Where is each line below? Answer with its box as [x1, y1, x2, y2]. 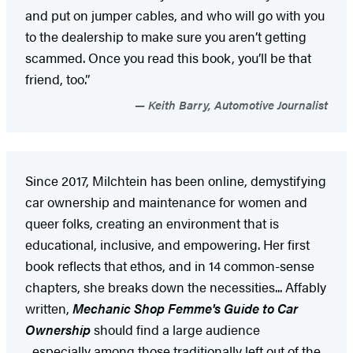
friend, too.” [25, 69, 90, 88]
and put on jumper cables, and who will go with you [25, 5, 325, 24]
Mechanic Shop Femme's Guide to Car [72, 298, 298, 318]
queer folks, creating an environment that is [25, 213, 279, 232]
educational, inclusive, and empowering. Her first [25, 234, 310, 254]
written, [25, 298, 72, 318]
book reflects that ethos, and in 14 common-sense [25, 255, 314, 275]
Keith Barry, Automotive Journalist [145, 95, 328, 113]
